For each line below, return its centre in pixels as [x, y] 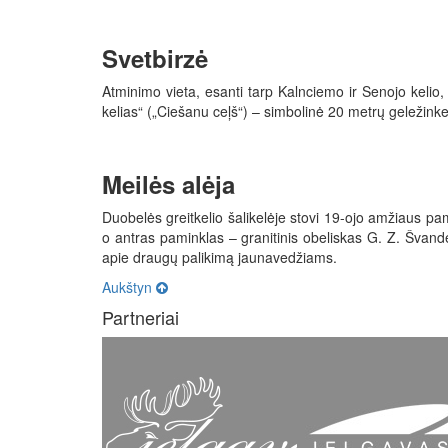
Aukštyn [129, 287]
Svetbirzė [155, 58]
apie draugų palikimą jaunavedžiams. [219, 257]
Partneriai [140, 317]
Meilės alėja [168, 184]
